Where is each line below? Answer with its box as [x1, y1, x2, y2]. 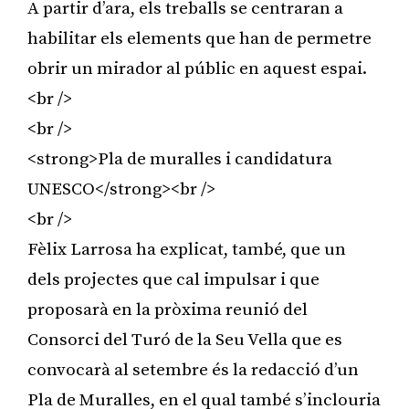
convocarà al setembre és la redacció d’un [27, 359, 359, 381]
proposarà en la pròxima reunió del [27, 299, 308, 320]
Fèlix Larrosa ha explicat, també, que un [27, 238, 346, 260]
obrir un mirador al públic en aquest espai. [27, 58, 367, 79]
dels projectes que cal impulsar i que [27, 268, 320, 290]
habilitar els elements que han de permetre [27, 27, 372, 49]
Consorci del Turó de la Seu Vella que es [27, 329, 342, 351]
